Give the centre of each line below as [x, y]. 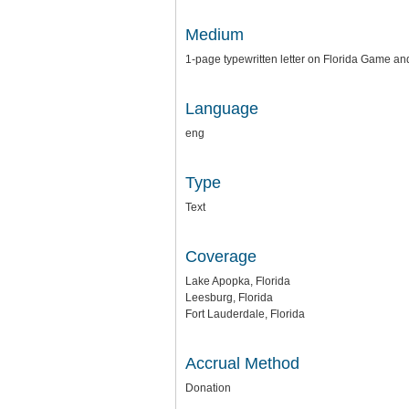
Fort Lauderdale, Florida [245, 314]
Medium [215, 35]
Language [222, 109]
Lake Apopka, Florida [238, 281]
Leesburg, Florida [229, 298]
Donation [208, 388]
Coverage [221, 257]
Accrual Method [242, 363]
